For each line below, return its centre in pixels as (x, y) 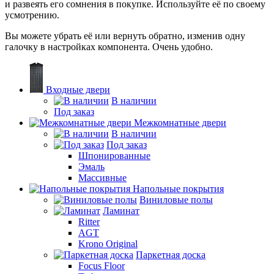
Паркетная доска (171, 254)
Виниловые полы (176, 199)
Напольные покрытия (178, 188)
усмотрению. (32, 15)
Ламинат (121, 210)
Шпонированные (114, 155)
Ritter (89, 221)
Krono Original (108, 243)
